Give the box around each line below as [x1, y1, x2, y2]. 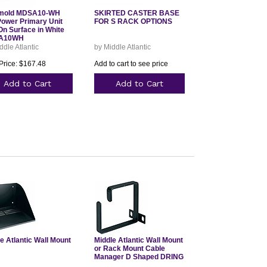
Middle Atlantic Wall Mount [94, 236, 183, 244]
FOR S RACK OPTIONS [94, 17, 172, 26]
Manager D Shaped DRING [94, 253, 184, 261]
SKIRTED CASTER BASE [94, 9, 179, 17]
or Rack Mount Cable [94, 244, 165, 253]
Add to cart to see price [94, 60, 168, 68]
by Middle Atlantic [94, 43, 151, 51]
